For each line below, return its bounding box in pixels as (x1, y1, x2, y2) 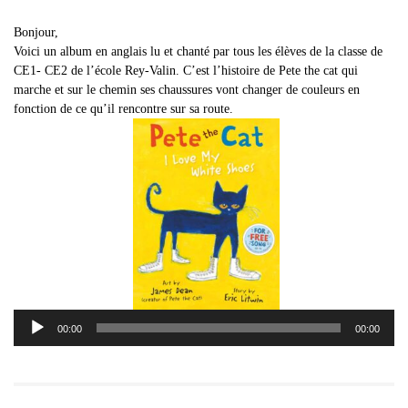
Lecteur (13, 308, 57, 326)
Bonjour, (14, 25, 62, 39)
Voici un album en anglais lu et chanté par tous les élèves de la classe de (14, 44, 382, 58)
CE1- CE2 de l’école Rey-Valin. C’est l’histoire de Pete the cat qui (14, 63, 358, 77)
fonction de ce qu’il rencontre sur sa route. (14, 101, 237, 116)
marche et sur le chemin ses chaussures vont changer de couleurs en (14, 82, 360, 97)
